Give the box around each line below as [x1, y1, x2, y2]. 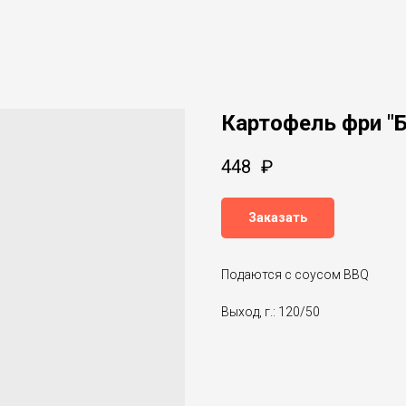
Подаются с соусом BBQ [221, 267, 369, 283]
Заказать [248, 210, 307, 226]
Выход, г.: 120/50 [221, 304, 320, 320]
